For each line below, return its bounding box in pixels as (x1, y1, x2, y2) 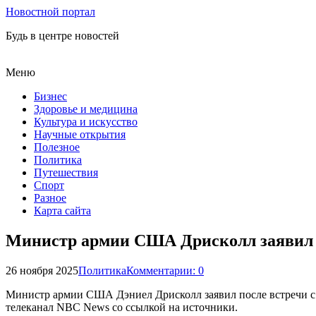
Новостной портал (6, 6, 95, 18)
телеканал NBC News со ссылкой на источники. (6, 300, 238, 313)
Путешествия (34, 166, 98, 178)
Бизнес (34, 90, 67, 102)
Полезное (34, 141, 80, 153)
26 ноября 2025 (6, 264, 78, 276)
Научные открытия (34, 128, 126, 140)
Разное (34, 192, 66, 204)
